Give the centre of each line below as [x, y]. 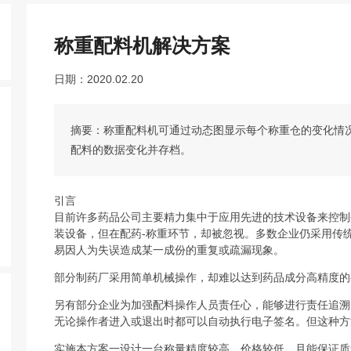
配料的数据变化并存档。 [131, 149]
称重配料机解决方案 [143, 45]
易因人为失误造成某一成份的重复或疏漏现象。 [170, 250]
